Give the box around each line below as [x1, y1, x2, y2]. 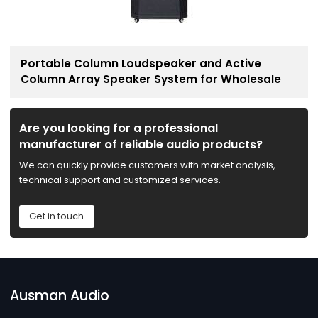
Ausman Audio [10, 286, 110, 306]
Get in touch [29, 209, 84, 223]
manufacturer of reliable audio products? [18, 136, 263, 153]
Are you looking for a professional [18, 119, 218, 136]
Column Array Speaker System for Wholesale [20, 72, 281, 87]
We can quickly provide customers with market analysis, [18, 158, 275, 172]
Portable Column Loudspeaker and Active [20, 56, 261, 72]
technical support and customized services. [18, 173, 221, 187]
